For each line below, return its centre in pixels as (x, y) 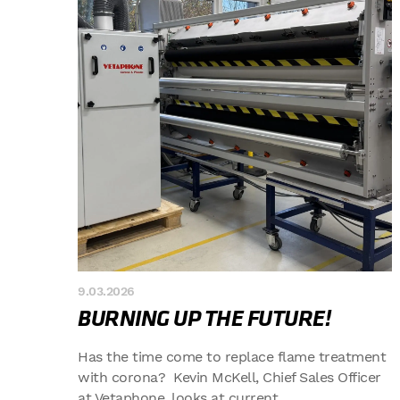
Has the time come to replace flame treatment (232, 357)
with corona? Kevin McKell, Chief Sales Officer (229, 377)
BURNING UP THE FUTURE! (204, 319)
